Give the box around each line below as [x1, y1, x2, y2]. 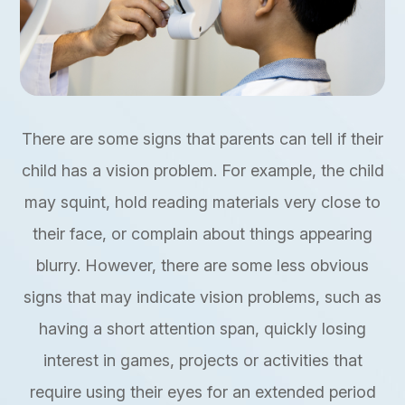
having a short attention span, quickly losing [39, 318, 366, 338]
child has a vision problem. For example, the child [21, 160, 384, 180]
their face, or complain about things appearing [33, 223, 372, 243]
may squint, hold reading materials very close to [24, 192, 381, 212]
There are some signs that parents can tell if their [22, 128, 383, 148]
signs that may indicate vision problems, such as [24, 287, 381, 306]
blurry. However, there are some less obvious [36, 255, 369, 275]
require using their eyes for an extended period [29, 381, 376, 401]
